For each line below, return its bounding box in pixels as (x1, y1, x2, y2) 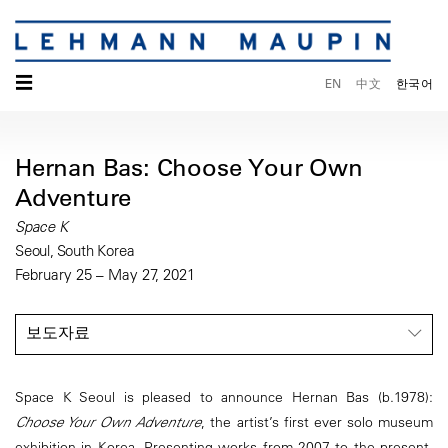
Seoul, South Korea (15, 241, 135, 261)
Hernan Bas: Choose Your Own (15, 152, 363, 183)
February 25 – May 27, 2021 (15, 265, 195, 285)
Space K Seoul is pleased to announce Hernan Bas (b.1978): (15, 388, 433, 407)
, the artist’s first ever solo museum (201, 413, 434, 432)
